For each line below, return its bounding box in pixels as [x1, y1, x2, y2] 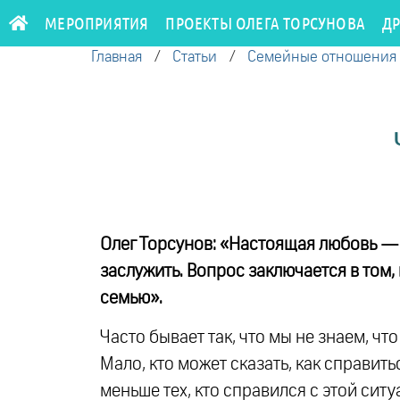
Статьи [172, 50, 217, 65]
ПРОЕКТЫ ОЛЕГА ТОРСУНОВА [165, 12, 366, 33]
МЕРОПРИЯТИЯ [45, 12, 149, 33]
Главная [91, 50, 142, 65]
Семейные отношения [247, 50, 396, 65]
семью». [100, 289, 162, 307]
